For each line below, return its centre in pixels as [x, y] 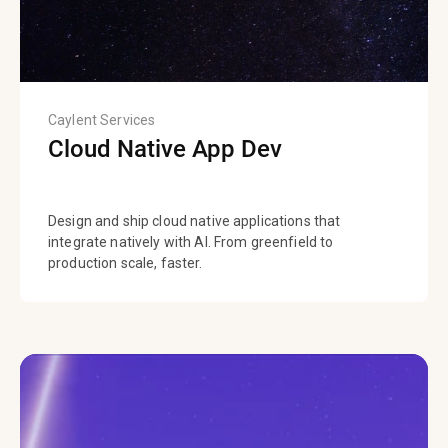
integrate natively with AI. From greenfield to [191, 242]
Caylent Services [102, 120]
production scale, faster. [125, 263]
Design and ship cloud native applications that [194, 221]
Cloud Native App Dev [165, 149]
